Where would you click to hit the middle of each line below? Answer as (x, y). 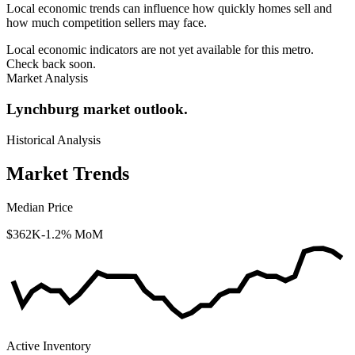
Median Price (40, 207)
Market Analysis (47, 78)
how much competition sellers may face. (107, 23)
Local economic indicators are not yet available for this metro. (160, 50)
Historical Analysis (53, 139)
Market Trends (68, 173)
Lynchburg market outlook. (97, 109)
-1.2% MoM (72, 234)
